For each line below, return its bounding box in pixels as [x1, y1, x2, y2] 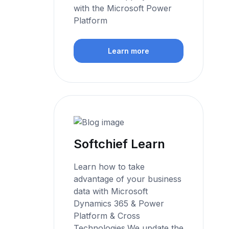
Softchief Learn [74, 136, 166, 151]
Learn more [108, 47, 150, 56]
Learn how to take [74, 161, 145, 172]
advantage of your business [74, 173, 182, 184]
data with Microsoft [74, 186, 148, 196]
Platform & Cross [74, 210, 141, 221]
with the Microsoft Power [74, 3, 172, 13]
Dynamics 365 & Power [74, 198, 165, 209]
